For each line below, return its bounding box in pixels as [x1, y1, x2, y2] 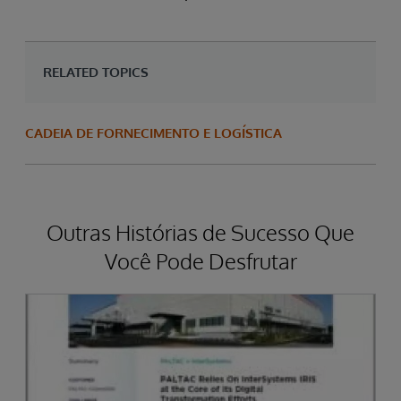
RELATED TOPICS [43, 63, 149, 81]
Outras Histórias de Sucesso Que [47, 218, 354, 246]
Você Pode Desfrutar [104, 246, 297, 275]
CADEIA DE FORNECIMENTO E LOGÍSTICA [25, 124, 282, 141]
